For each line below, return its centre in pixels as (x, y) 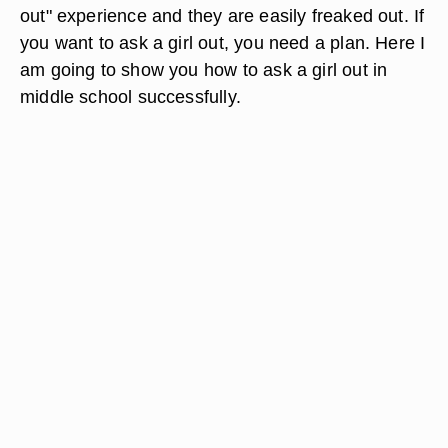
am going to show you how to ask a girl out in (204, 69)
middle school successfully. (130, 96)
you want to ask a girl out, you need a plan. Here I (223, 42)
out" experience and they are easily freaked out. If (222, 15)
